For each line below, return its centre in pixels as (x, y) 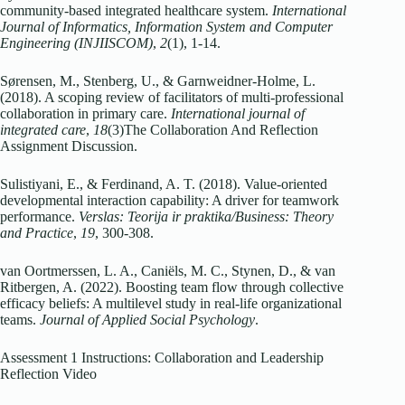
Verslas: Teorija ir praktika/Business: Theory (206, 217)
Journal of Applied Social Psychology (147, 320)
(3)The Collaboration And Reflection (213, 130)
